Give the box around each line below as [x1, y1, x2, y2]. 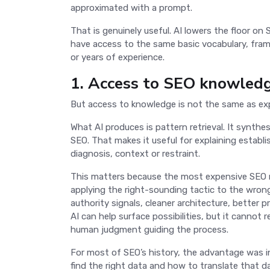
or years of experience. [71, 51, 167, 63]
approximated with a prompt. [71, 2, 195, 13]
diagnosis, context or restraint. [71, 148, 202, 159]
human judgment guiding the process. [71, 224, 228, 235]
